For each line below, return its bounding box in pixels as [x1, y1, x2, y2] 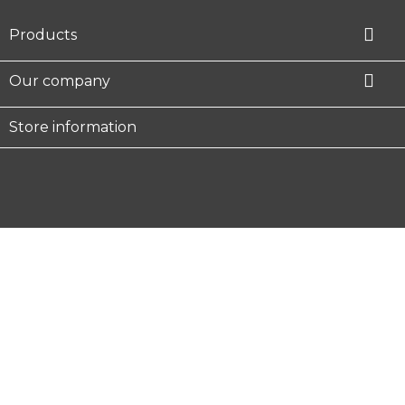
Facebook [44, 165, 105, 179]
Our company [9, 71, 110, 89]
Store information [9, 118, 137, 136]
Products [9, 25, 77, 43]
